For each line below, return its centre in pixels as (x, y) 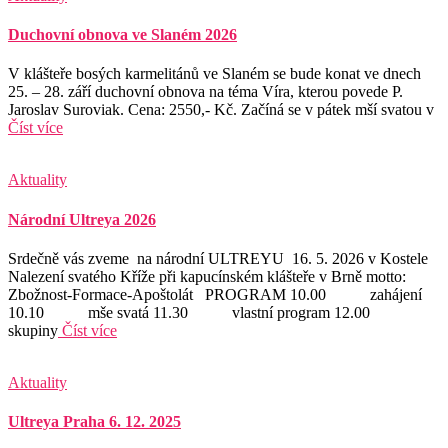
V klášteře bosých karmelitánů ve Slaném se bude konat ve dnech (214, 74)
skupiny (33, 330)
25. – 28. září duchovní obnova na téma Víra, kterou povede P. (205, 92)
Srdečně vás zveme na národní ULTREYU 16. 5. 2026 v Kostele (218, 258)
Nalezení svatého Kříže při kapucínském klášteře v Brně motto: (207, 276)
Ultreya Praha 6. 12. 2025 (94, 422)
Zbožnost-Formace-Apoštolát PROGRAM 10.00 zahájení (215, 294)
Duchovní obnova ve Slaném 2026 (122, 35)
